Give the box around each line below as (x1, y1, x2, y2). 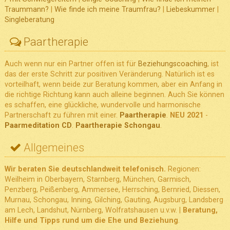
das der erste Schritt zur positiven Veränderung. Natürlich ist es (4, 69, 215, 79)
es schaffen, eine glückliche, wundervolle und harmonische (4, 100, 201, 109)
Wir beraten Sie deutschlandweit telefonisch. (4, 165, 166, 174)
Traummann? (4, 5, 49, 14)
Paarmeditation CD (4, 121, 72, 130)
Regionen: (165, 165, 201, 174)
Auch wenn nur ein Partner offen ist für (4, 59, 136, 68)
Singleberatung (4, 15, 54, 24)
